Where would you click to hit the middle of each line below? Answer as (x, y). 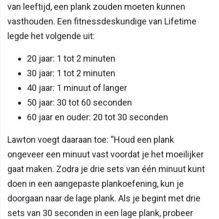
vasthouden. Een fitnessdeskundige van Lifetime (102, 21)
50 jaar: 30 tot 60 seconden (79, 102)
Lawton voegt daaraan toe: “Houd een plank (91, 139)
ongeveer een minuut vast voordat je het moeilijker (106, 154)
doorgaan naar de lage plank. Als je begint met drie (104, 198)
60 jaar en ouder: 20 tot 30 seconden (98, 117)
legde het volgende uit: (51, 36)
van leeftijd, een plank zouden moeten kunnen (96, 6)
